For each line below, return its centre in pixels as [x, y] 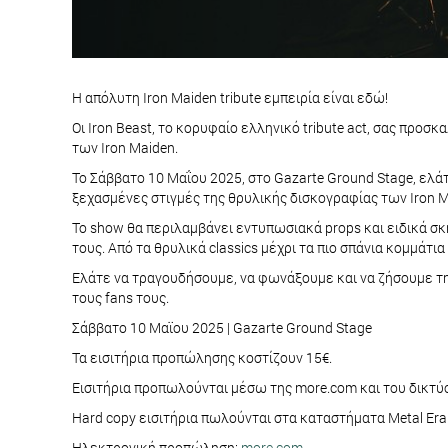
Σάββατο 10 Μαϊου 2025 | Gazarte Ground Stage [222, 328]
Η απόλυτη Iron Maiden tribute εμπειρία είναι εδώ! [230, 98]
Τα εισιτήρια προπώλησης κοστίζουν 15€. [202, 358]
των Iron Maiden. [125, 148]
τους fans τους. [120, 298]
